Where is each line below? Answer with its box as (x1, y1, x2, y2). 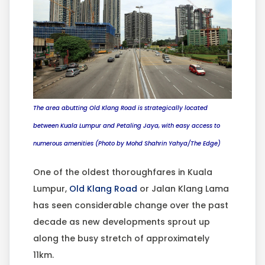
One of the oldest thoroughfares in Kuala (33, 166, 212, 179)
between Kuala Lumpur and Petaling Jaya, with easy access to (33, 121, 220, 131)
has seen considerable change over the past (33, 199, 228, 212)
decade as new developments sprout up (33, 216, 210, 228)
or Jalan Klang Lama (137, 183, 229, 195)
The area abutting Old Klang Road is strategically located (33, 104, 208, 113)
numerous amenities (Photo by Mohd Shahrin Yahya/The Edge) (33, 139, 221, 148)
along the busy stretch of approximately (33, 232, 209, 245)
